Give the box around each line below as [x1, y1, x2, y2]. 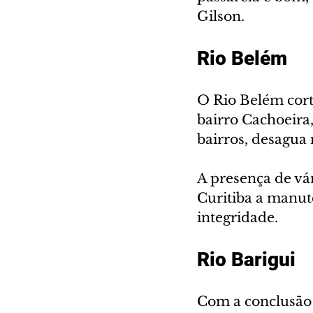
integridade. [197, 210, 278, 226]
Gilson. [197, 8, 245, 25]
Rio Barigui [197, 248, 296, 272]
